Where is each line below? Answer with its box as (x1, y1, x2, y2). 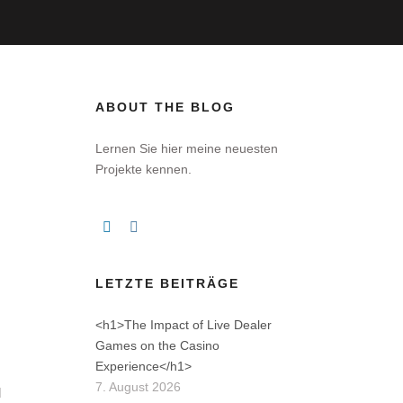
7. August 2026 (95, 380, 181, 394)
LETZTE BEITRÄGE (95, 276, 239, 291)
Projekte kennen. (95, 162, 192, 176)
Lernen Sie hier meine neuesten (95, 141, 278, 156)
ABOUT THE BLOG (95, 100, 235, 114)
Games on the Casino (95, 338, 219, 353)
